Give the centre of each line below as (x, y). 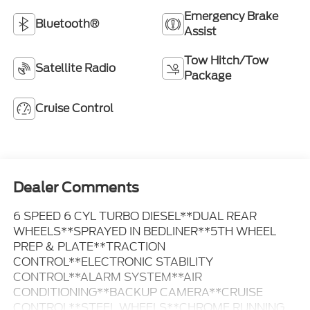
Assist (200, 31)
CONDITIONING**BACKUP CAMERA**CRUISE (138, 292)
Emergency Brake (231, 16)
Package (208, 75)
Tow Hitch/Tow (226, 60)
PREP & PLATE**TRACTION (89, 246)
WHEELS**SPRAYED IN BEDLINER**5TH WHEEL (144, 231)
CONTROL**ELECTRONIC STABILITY (113, 262)
